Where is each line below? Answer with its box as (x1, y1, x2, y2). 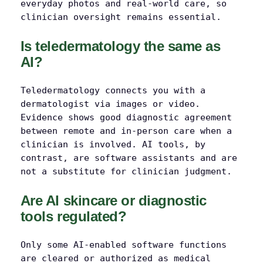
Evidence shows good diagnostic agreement (20, 112, 232, 122)
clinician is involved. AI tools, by (20, 139, 205, 149)
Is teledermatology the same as (20, 38, 221, 54)
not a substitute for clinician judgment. (20, 166, 232, 176)
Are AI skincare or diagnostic (20, 192, 207, 208)
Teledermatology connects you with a (20, 85, 205, 95)
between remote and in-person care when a (20, 126, 232, 136)
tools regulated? (20, 208, 127, 224)
